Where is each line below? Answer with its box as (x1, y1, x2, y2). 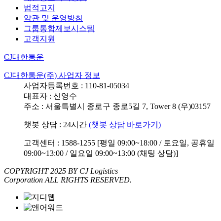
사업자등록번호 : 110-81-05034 (24, 81, 129, 90)
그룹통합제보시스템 (24, 24, 95, 33)
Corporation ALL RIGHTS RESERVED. (4, 175, 132, 184)
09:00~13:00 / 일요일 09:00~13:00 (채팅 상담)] (24, 148, 178, 157)
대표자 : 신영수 (24, 91, 77, 100)
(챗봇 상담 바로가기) (89, 120, 161, 129)
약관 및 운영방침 (24, 13, 83, 22)
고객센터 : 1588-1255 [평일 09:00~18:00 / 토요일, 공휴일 (24, 138, 215, 147)
